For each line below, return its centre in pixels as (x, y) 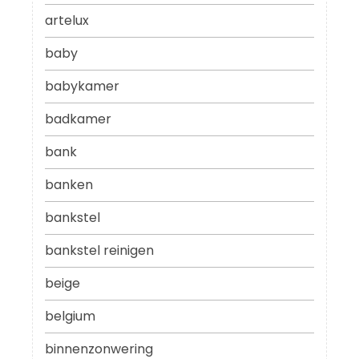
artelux (67, 21)
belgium (70, 317)
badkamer (78, 119)
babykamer (82, 87)
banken (69, 185)
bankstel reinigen (99, 251)
